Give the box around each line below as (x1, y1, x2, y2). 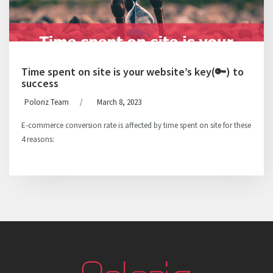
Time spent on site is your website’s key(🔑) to (21, 65, 244, 79)
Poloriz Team (24, 97, 69, 107)
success (21, 76, 58, 90)
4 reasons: (21, 134, 54, 144)
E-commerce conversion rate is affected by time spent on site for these (21, 120, 251, 130)
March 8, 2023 (97, 97, 141, 107)
